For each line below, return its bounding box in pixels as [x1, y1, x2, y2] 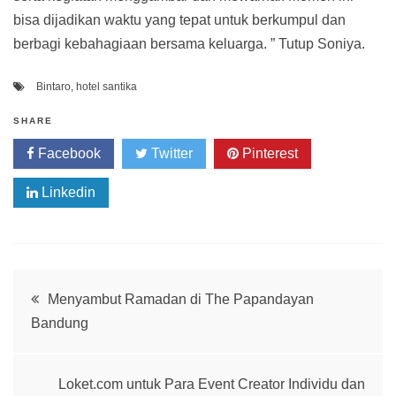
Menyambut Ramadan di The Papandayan [48, 291, 314, 307]
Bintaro [36, 80, 71, 93]
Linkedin [38, 184, 95, 200]
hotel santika [76, 80, 137, 93]
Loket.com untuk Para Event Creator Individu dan [58, 376, 365, 392]
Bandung [31, 315, 88, 331]
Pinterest [239, 145, 298, 161]
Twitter [148, 145, 193, 161]
